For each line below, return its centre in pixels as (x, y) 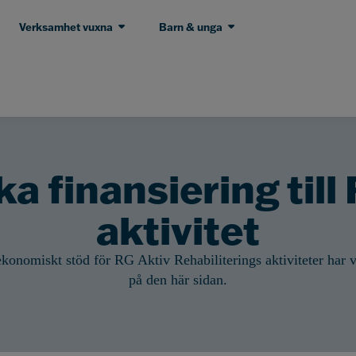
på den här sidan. (178, 280)
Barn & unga (190, 27)
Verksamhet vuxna (66, 27)
